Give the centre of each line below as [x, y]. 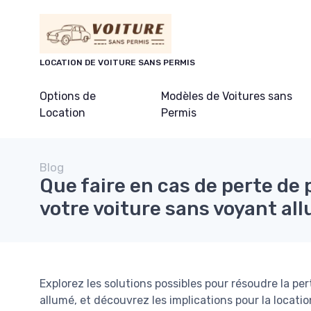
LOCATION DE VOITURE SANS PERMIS [117, 63]
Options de [68, 96]
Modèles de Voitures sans [226, 96]
